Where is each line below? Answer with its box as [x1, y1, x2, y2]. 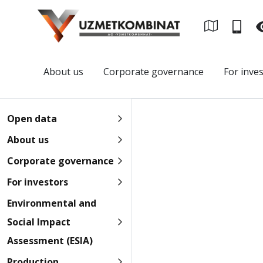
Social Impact [7, 215, 70, 228]
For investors [7, 176, 68, 188]
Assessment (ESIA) [7, 234, 93, 247]
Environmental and [7, 197, 96, 210]
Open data [7, 112, 57, 125]
